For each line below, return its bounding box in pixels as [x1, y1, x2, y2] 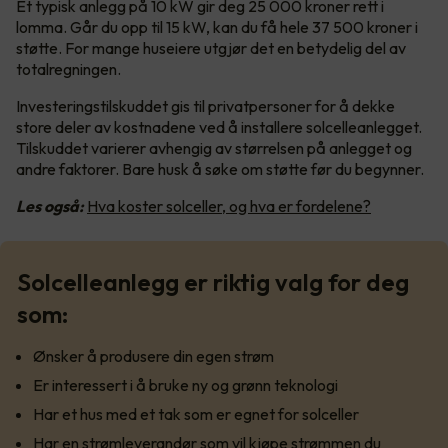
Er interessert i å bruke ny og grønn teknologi [33, 374, 338, 395]
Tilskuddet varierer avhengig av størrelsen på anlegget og [16, 137, 412, 158]
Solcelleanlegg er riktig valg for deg [17, 266, 409, 297]
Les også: [16, 195, 84, 216]
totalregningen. [16, 58, 121, 79]
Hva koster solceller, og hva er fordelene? [87, 195, 371, 216]
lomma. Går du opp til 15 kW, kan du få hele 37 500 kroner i [16, 16, 418, 37]
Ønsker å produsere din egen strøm [33, 345, 274, 366]
